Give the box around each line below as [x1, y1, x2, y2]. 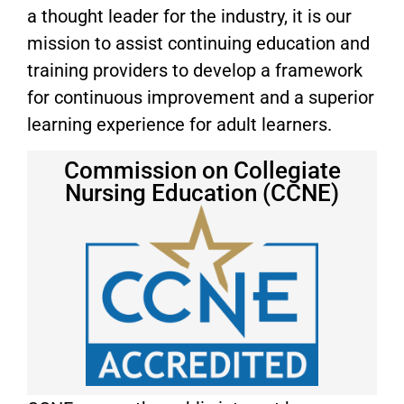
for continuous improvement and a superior [27, 87, 374, 109]
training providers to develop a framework [27, 60, 363, 82]
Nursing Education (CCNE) [65, 179, 339, 207]
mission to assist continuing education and [27, 32, 370, 55]
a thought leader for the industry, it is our [27, 5, 352, 28]
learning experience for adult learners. [27, 114, 332, 136]
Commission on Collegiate [63, 157, 341, 185]
